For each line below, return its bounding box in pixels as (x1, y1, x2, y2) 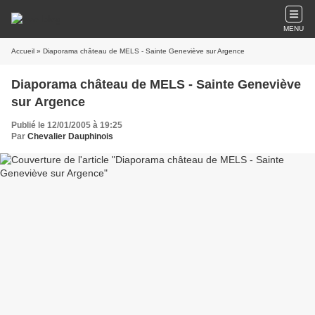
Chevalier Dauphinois (27, 131, 113, 141)
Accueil (11, 47, 34, 55)
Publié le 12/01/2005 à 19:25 (11, 120, 122, 130)
